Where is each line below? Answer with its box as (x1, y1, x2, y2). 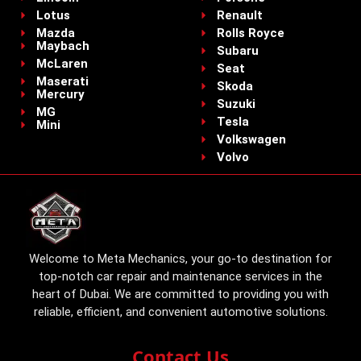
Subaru (216, 43, 259, 58)
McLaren (35, 56, 88, 71)
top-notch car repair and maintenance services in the (39, 269, 322, 284)
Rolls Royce (216, 25, 284, 40)
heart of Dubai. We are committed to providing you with (32, 287, 329, 302)
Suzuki (216, 96, 255, 111)
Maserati (35, 73, 89, 89)
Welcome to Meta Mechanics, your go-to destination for (29, 251, 332, 267)
